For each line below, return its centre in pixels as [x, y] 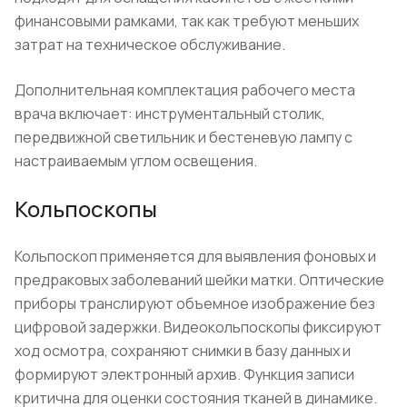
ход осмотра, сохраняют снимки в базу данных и [183, 350]
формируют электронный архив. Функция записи [184, 374]
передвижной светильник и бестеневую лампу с [184, 137]
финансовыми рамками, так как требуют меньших [187, 20]
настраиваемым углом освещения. [136, 160]
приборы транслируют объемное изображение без [195, 303]
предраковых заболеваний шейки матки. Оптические [199, 279]
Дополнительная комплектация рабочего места [185, 89]
